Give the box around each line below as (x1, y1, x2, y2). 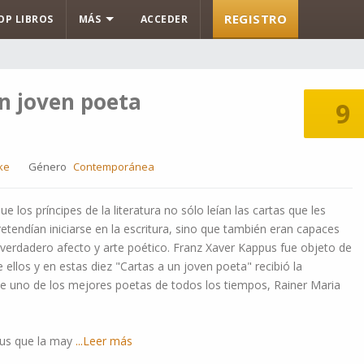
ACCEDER (140, 12, 188, 26)
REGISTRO (224, 11, 287, 27)
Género (28, 159, 67, 174)
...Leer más (72, 333, 132, 349)
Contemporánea (73, 159, 154, 174)
